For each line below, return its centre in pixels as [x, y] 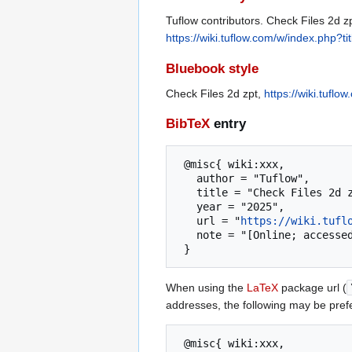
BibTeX [188, 123]
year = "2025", [187, 206]
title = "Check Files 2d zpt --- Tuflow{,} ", [187, 192]
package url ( [312, 287]
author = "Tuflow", [187, 178]
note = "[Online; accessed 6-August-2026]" [187, 235]
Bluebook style [212, 68]
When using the [206, 287]
